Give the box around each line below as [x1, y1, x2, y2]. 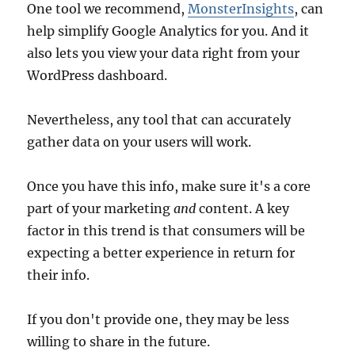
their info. [27, 267, 90, 284]
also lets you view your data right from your [27, 45, 300, 62]
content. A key [199, 200, 290, 217]
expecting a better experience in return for [27, 245, 296, 261]
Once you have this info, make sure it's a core [27, 178, 311, 195]
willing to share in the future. [27, 334, 211, 350]
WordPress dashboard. [27, 67, 168, 84]
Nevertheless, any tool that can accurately [27, 112, 292, 128]
